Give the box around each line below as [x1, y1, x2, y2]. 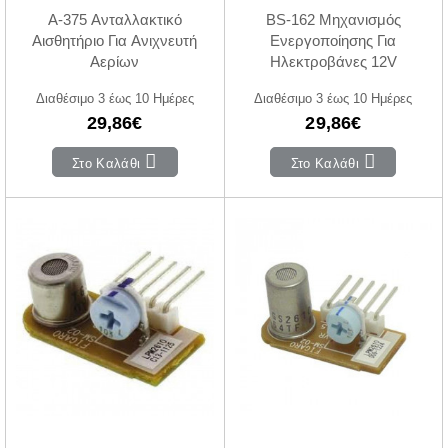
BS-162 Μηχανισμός [265, 11, 401, 29]
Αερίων [90, 53, 140, 71]
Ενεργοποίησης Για [270, 32, 397, 50]
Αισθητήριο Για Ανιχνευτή [32, 32, 198, 50]
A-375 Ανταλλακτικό [47, 11, 182, 29]
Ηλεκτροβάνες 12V [269, 53, 397, 71]
